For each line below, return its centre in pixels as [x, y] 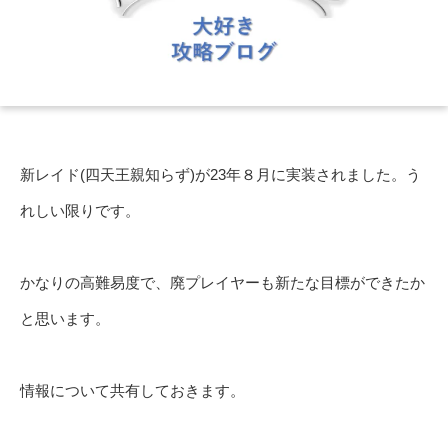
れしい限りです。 [80, 211]
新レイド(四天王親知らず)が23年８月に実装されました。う [220, 175]
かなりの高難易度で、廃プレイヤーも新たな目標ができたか [222, 283]
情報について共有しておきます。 [132, 391]
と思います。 [65, 319]
